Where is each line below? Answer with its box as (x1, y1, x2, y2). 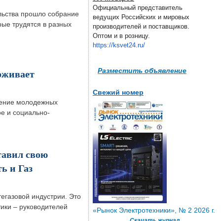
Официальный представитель (93, 4, 183, 12)
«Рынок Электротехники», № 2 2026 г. (93, 206, 215, 215)
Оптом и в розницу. (93, 32, 150, 40)
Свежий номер (93, 88, 144, 97)
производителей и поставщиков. (93, 23, 189, 31)
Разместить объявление (98, 65, 186, 75)
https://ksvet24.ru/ (93, 41, 145, 49)
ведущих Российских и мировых (93, 13, 189, 21)
